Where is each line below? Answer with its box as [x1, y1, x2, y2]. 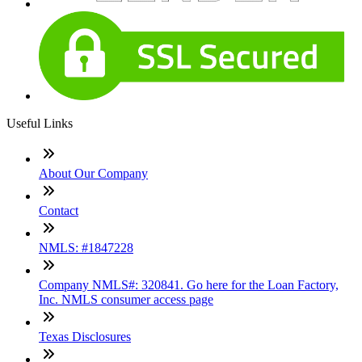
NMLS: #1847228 [39, 241, 133, 255]
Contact [39, 204, 78, 218]
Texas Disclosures [39, 330, 131, 344]
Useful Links [6, 116, 73, 131]
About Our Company [39, 166, 148, 181]
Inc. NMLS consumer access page [39, 293, 213, 307]
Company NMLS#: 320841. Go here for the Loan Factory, [39, 278, 339, 293]
